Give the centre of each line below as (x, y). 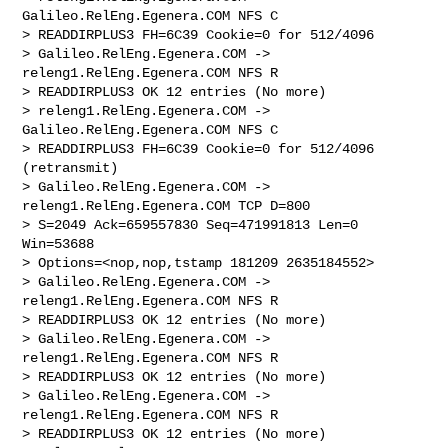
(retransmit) (70, 167)
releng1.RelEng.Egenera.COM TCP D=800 (170, 205)
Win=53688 (62, 243)
